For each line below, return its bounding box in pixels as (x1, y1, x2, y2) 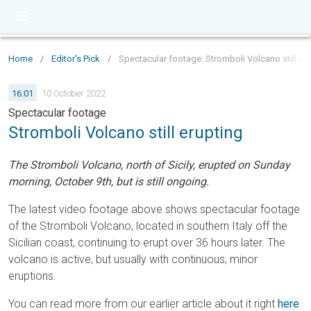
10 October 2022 (42, 87, 106, 99)
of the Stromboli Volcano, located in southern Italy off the (8, 219, 287, 233)
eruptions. (8, 269, 56, 283)
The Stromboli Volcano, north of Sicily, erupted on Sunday (8, 158, 290, 171)
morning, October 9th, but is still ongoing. (8, 175, 209, 188)
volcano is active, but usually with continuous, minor (8, 253, 258, 266)
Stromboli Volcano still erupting (8, 123, 243, 142)
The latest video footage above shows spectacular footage (8, 203, 300, 216)
